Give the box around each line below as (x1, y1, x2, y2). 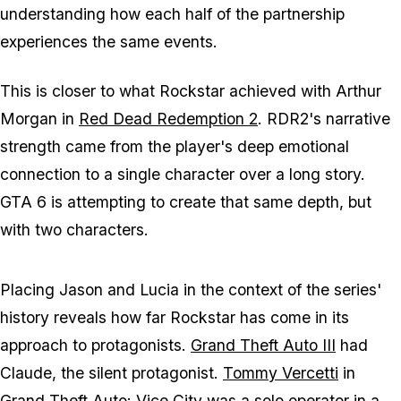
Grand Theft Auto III (191, 335, 336, 354)
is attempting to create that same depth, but (47, 192, 371, 211)
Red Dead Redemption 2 (79, 108, 258, 128)
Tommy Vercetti (223, 363, 338, 382)
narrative (321, 108, 390, 128)
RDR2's (267, 108, 321, 128)
